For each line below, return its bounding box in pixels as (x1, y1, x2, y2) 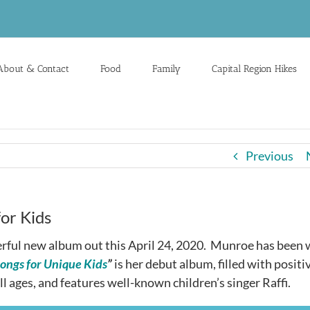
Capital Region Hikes (212, 62, 297, 75)
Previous (246, 148, 293, 163)
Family (152, 62, 181, 75)
